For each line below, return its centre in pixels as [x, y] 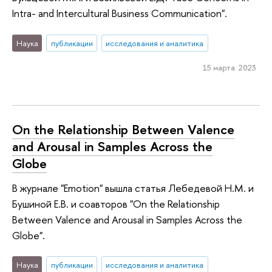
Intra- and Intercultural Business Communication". [120, 13]
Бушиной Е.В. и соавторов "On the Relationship [116, 203]
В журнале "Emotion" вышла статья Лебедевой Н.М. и [133, 188]
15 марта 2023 [229, 67]
